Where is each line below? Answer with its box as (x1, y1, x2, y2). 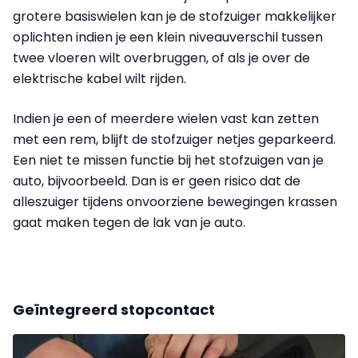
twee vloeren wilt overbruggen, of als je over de (13, 48, 310, 67)
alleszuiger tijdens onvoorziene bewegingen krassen (13, 192, 337, 211)
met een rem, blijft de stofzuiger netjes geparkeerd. (13, 129, 336, 149)
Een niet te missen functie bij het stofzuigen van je (13, 150, 324, 169)
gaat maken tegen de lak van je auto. (13, 213, 245, 232)
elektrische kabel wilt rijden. (13, 69, 186, 88)
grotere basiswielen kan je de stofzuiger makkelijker (13, 6, 336, 26)
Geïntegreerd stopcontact (13, 299, 215, 320)
